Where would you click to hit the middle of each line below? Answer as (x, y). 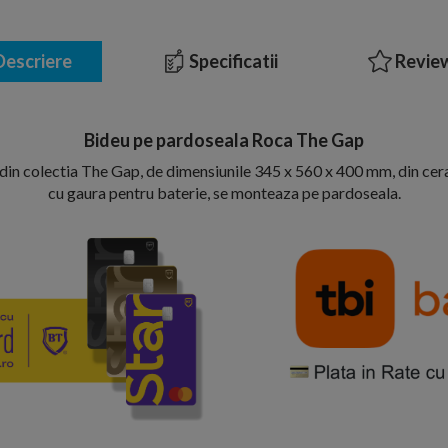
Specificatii (232, 60)
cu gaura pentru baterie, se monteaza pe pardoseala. (224, 192)
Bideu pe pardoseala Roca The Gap (224, 139)
